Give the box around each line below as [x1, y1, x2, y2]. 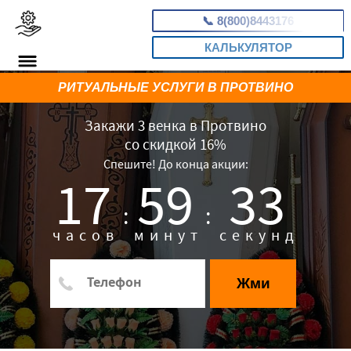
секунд [219, 225, 300, 244]
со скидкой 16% [125, 135, 226, 154]
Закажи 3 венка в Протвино [85, 116, 266, 135]
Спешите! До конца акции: [103, 156, 248, 172]
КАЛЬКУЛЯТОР [204, 41, 292, 54]
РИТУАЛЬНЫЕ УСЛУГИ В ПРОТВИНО [58, 81, 293, 94]
